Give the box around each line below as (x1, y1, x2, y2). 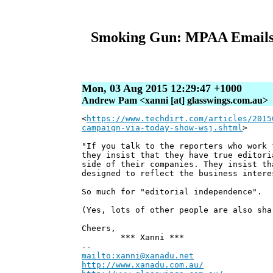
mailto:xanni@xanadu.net (82, 251, 194, 261)
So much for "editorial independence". (82, 187, 263, 197)
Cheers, (82, 224, 116, 233)
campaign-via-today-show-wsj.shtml (82, 123, 243, 133)
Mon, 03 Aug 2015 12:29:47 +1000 (82, 82, 243, 95)
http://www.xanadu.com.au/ (82, 260, 204, 270)
